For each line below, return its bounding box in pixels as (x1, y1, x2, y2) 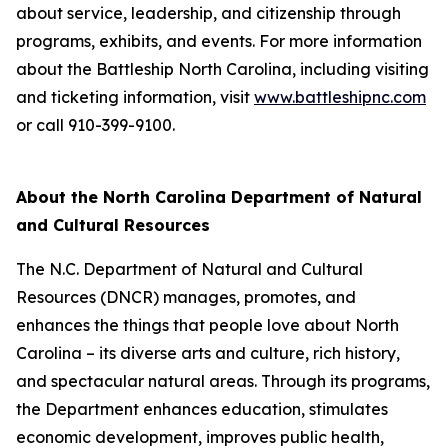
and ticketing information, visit (16, 87, 254, 107)
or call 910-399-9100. (16, 115, 175, 135)
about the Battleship (16, 59, 178, 79)
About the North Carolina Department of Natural (16, 187, 422, 207)
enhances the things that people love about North (16, 315, 399, 335)
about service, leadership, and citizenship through (16, 3, 401, 23)
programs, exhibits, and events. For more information (16, 31, 422, 51)
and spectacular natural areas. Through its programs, (16, 371, 430, 391)
